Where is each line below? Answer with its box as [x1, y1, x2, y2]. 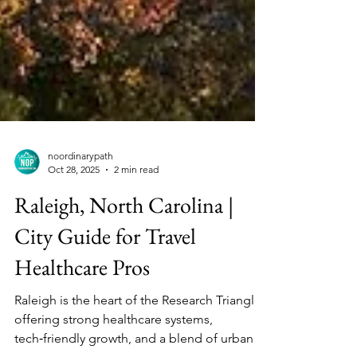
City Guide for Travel [14, 253, 196, 282]
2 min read [114, 195, 159, 207]
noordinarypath [48, 182, 113, 194]
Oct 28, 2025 [48, 195, 100, 207]
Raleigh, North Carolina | [14, 222, 233, 251]
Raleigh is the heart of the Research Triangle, [14, 324, 265, 339]
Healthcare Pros [14, 284, 150, 313]
